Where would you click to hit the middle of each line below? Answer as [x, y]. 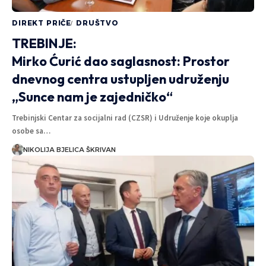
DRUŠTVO [97, 23]
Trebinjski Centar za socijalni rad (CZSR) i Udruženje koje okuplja [125, 118]
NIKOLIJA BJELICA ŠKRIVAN [69, 149]
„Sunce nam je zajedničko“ [92, 96]
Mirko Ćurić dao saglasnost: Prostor [121, 61]
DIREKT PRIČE [42, 23]
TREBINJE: [44, 43]
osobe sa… [31, 131]
